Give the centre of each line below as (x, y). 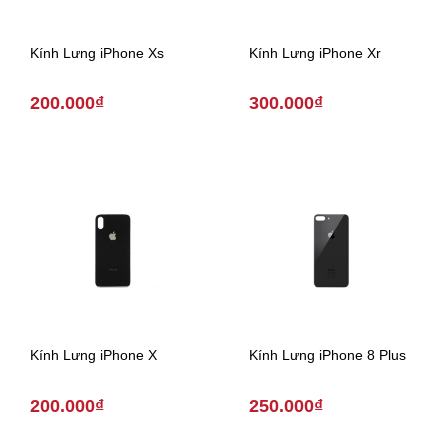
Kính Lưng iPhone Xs (97, 52)
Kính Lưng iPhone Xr (315, 52)
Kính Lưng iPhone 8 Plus (327, 355)
